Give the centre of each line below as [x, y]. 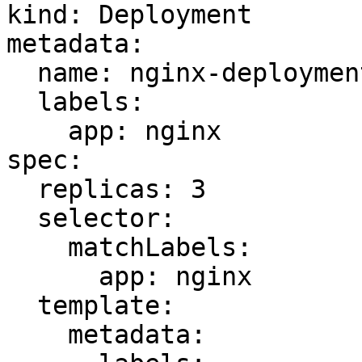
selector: [22, 218]
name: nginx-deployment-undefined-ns [22, 73]
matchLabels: [37, 247]
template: [22, 305]
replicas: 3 [22, 189]
